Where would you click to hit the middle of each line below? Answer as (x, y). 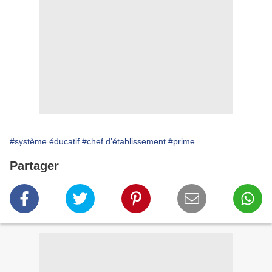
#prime (182, 142)
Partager (34, 166)
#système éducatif (45, 142)
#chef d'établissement (124, 142)
